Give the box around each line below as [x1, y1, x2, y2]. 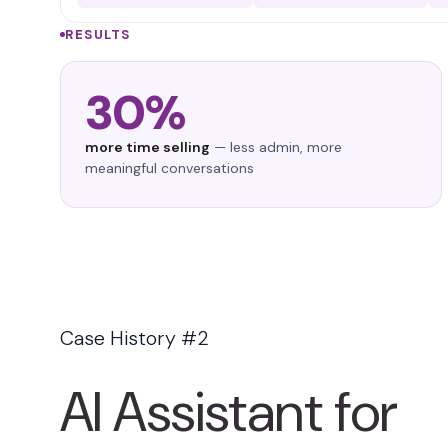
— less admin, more [210, 137, 342, 156]
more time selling [85, 137, 210, 156]
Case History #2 [60, 324, 209, 351]
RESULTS [65, 25, 131, 43]
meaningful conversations [85, 158, 254, 177]
